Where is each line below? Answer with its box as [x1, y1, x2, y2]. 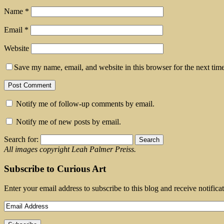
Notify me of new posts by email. [16, 117, 121, 126]
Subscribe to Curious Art [4, 163, 106, 174]
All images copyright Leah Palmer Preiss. [4, 145, 136, 154]
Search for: [4, 135, 38, 144]
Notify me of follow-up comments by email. [16, 99, 154, 108]
